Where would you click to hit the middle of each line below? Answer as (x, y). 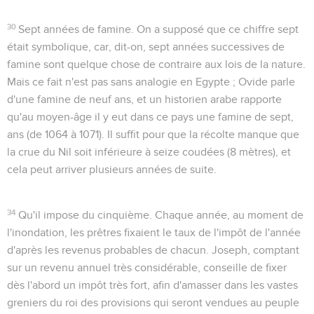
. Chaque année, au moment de (227, 215)
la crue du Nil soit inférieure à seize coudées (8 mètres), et (149, 152)
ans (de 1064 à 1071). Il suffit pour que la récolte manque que (153, 134)
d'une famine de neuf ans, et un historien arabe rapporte (144, 99)
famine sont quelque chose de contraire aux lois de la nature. (156, 64)
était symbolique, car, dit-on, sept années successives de (146, 47)
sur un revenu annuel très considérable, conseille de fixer (147, 267)
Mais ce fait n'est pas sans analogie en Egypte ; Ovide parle (151, 82)
